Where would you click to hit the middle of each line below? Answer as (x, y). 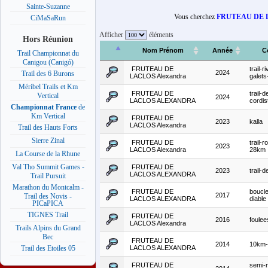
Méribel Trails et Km (48, 87)
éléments (160, 35)
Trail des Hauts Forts (48, 128)
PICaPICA (48, 203)
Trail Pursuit (48, 176)
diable (258, 199)
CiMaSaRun (48, 18)
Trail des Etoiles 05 (48, 249)
